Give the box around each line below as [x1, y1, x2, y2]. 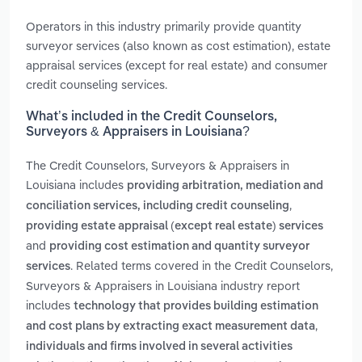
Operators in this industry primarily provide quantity [26, 18, 301, 34]
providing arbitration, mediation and [127, 180, 323, 192]
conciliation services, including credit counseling [26, 200, 289, 213]
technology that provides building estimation [74, 301, 318, 313]
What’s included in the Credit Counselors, [26, 111, 277, 124]
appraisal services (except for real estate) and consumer [26, 57, 327, 73]
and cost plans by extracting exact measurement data [26, 321, 315, 333]
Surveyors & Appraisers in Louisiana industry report [26, 278, 300, 294]
